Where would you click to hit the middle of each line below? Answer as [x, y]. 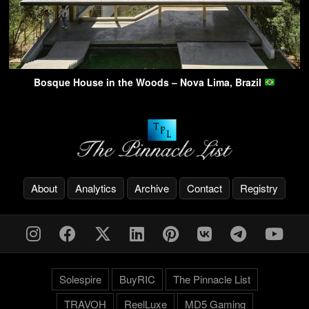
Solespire [80, 279]
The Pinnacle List [211, 279]
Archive [152, 188]
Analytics [96, 188]
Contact [205, 188]
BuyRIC [137, 279]
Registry [259, 188]
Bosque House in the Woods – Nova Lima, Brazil [149, 82]
